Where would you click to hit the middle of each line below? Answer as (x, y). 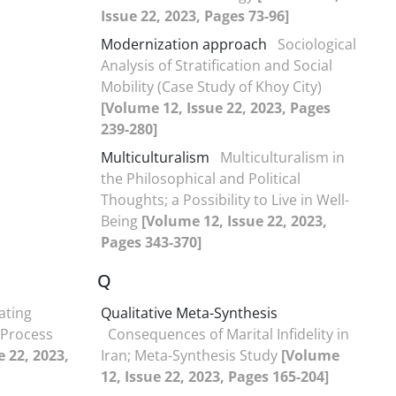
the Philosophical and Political (201, 178)
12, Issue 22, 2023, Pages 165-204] (215, 376)
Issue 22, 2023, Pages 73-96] (195, 15)
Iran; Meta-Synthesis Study (191, 355)
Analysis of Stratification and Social (217, 65)
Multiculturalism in (282, 157)
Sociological (317, 44)
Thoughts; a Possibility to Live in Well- (225, 199)
